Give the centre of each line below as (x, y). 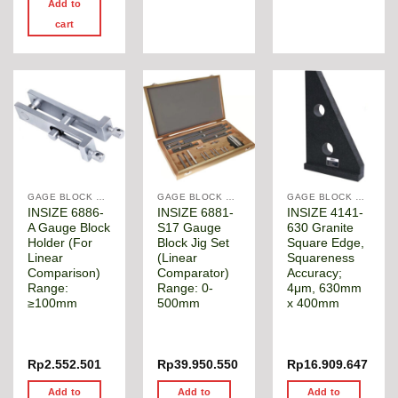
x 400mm (314, 303)
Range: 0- (186, 288)
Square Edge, (326, 243)
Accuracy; (315, 273)
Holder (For (60, 243)
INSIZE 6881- (196, 212)
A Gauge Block (69, 227)
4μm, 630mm (325, 288)
